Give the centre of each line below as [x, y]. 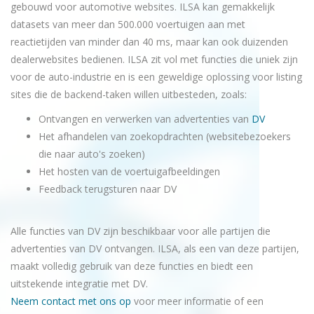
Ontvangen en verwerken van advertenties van [145, 119]
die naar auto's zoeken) [92, 154]
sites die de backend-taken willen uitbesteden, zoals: [129, 94]
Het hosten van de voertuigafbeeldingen [129, 171]
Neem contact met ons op [71, 301]
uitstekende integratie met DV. [79, 284]
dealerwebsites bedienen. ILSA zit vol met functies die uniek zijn [154, 59]
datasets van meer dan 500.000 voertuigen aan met [128, 24]
